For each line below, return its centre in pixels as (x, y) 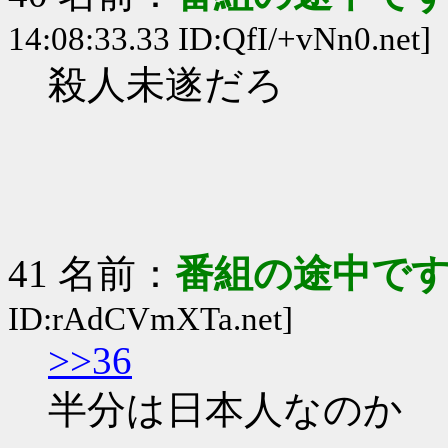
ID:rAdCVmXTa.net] (150, 319)
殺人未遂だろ (166, 84)
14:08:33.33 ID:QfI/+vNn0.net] (219, 39)
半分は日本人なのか (225, 409)
